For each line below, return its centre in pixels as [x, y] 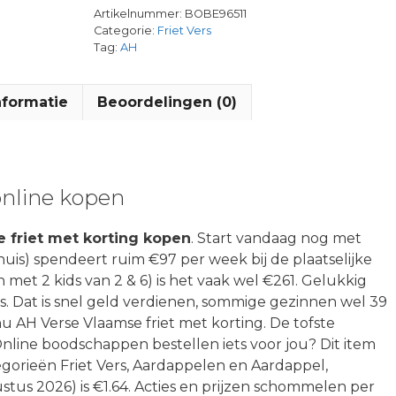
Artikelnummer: [139, 14]
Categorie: [125, 30]
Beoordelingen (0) [167, 102]
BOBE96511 [215, 14]
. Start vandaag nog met [276, 238]
